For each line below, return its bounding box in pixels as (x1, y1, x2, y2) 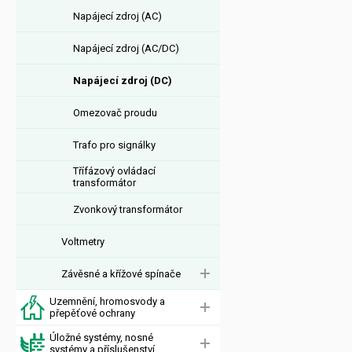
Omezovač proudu (73, 106, 157, 119)
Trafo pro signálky (73, 138, 156, 151)
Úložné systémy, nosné (49, 332, 153, 343)
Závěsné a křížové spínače (61, 267, 181, 280)
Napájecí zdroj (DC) (73, 74, 172, 86)
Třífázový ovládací (73, 165, 156, 177)
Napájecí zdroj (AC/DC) (73, 42, 179, 54)
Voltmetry (61, 235, 104, 247)
